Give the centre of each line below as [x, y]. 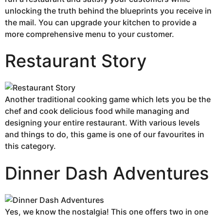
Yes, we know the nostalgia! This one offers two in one [107, 211]
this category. [31, 146]
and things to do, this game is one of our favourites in [105, 135]
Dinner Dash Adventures [107, 173]
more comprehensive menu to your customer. [90, 34]
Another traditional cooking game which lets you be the [108, 100]
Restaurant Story [76, 61]
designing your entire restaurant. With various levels [102, 123]
